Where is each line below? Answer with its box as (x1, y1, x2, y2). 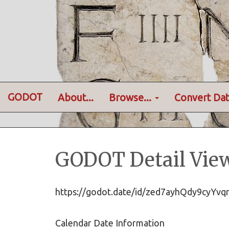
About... (58, 91, 94, 103)
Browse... (109, 91, 154, 103)
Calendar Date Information (55, 218, 165, 228)
